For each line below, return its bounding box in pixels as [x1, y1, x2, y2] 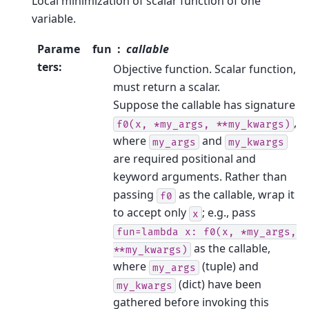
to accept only [113, 205, 189, 221]
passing [113, 187, 157, 203]
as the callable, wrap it [176, 187, 295, 203]
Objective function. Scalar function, [113, 61, 296, 77]
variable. [32, 10, 76, 26]
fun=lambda [117, 226, 179, 238]
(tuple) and [199, 259, 259, 275]
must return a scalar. [113, 79, 220, 95]
